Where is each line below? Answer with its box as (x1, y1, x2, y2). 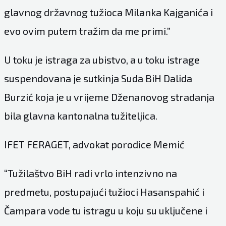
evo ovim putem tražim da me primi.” (4, 24, 171, 37)
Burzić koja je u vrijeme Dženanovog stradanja (4, 90, 214, 103)
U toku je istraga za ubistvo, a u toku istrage (4, 53, 200, 66)
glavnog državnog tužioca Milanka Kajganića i (4, 6, 213, 18)
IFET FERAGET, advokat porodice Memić (4, 138, 185, 150)
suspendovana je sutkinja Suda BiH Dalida (4, 72, 192, 84)
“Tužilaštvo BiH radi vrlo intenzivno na (4, 166, 177, 179)
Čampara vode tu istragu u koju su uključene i (4, 204, 207, 216)
